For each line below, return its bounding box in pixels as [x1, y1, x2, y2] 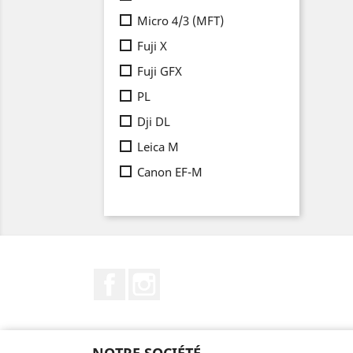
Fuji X [137, 38, 167, 54]
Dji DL [137, 113, 170, 129]
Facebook [125, 268, 183, 285]
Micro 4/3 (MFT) [137, 13, 224, 28]
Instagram [160, 268, 222, 285]
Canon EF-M [137, 164, 203, 180]
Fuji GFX [137, 63, 182, 79]
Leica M [137, 139, 179, 154]
